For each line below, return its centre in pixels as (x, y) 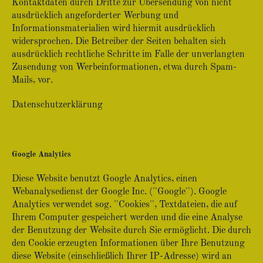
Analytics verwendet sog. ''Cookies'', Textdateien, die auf (124, 205)
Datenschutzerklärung (57, 105)
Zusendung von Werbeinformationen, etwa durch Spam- (124, 68)
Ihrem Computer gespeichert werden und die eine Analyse (127, 218)
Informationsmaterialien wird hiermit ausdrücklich (114, 29)
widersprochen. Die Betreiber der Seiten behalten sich (119, 42)
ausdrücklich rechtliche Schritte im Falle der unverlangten (128, 55)
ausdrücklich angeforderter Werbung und (95, 16)
